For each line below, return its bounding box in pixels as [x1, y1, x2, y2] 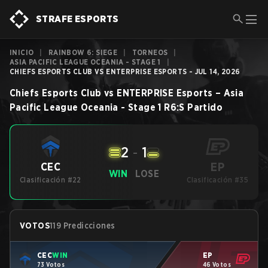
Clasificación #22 [20, 175, 81, 184]
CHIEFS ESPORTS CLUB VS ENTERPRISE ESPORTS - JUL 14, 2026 [10, 67, 240, 76]
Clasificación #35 [187, 175, 249, 184]
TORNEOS [132, 48, 168, 57]
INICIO [10, 48, 34, 57]
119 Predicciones [50, 221, 115, 230]
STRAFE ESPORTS [36, 13, 119, 25]
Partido [187, 102, 223, 113]
